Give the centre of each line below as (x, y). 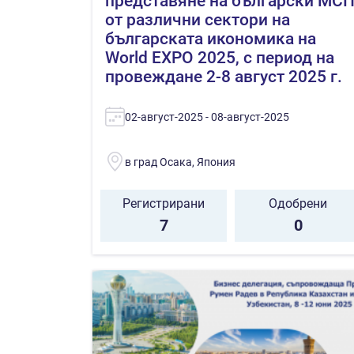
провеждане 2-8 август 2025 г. (224, 76)
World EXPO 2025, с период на (220, 57)
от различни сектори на (198, 19)
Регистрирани (164, 203)
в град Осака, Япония (180, 162)
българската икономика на (211, 38)
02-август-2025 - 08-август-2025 (207, 117)
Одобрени (298, 203)
